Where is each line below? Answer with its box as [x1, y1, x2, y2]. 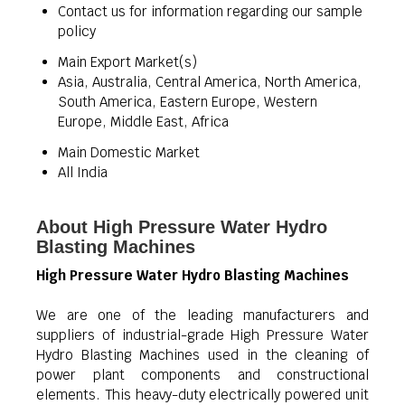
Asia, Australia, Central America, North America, [58, 73, 362, 90]
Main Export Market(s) [58, 53, 197, 71]
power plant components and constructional [36, 366, 369, 383]
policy [58, 23, 96, 40]
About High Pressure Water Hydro [36, 217, 327, 237]
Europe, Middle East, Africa [58, 113, 229, 130]
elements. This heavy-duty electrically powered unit [36, 386, 369, 403]
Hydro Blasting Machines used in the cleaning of [36, 346, 369, 363]
